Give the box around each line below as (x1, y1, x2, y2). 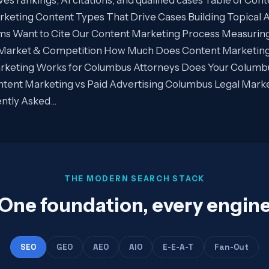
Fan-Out (214, 241, 249, 252)
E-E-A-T (163, 241, 194, 252)
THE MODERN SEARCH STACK (64, 174, 205, 184)
